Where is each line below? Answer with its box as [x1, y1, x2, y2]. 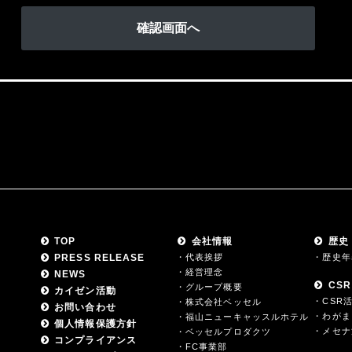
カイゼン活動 [51, 285, 116, 296]
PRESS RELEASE [51, 252, 145, 263]
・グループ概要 [175, 282, 243, 291]
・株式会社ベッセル [175, 297, 262, 306]
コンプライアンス [51, 335, 137, 346]
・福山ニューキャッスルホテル [175, 312, 310, 321]
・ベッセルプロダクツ [175, 327, 271, 336]
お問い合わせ [51, 302, 116, 313]
